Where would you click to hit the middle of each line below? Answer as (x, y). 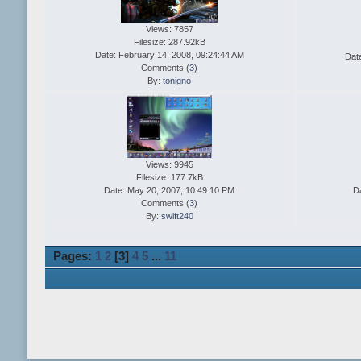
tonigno (177, 81)
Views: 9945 (169, 165)
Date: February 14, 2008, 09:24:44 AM (169, 55)
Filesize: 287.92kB (169, 42)
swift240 (177, 216)
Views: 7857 (169, 29)
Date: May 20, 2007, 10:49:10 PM (170, 191)
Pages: (75, 256)
